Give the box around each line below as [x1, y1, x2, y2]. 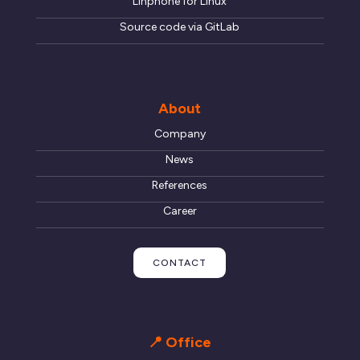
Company [153, 126, 206, 141]
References [152, 178, 208, 192]
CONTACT [153, 256, 207, 268]
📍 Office [148, 333, 212, 351]
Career [162, 203, 197, 218]
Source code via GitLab [120, 19, 240, 34]
